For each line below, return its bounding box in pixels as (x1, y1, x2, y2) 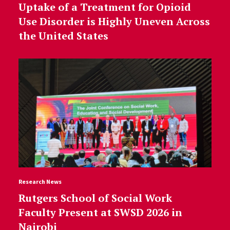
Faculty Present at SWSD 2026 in (18, 205, 182, 219)
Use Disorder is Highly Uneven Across (18, 14, 210, 28)
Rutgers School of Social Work (18, 190, 172, 205)
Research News (18, 177, 62, 185)
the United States (18, 28, 108, 43)
